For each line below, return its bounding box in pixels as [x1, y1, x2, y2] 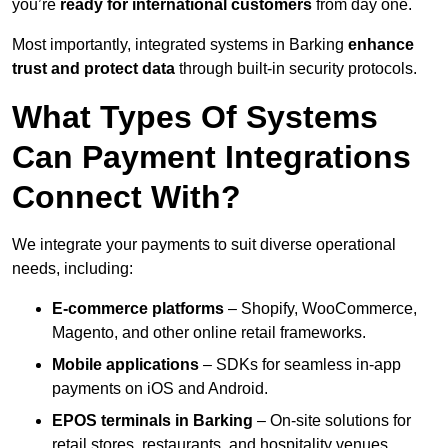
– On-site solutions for [257, 412, 411, 430]
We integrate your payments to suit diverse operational [12, 236, 396, 254]
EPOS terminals [52, 412, 171, 430]
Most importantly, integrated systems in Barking [12, 36, 348, 54]
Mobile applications [52, 356, 199, 374]
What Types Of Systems [12, 99, 378, 136]
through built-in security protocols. [175, 60, 417, 78]
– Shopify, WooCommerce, [224, 300, 417, 318]
